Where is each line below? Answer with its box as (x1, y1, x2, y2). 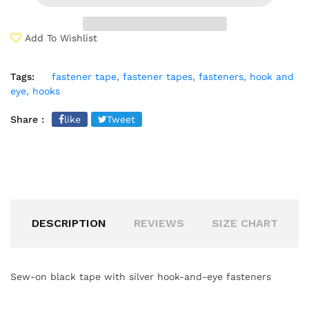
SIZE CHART (211, 216, 278, 230)
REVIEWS (133, 216, 184, 230)
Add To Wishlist (25, 32, 97, 43)
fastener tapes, (123, 70, 195, 82)
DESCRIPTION (31, 216, 106, 230)
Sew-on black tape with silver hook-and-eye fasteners (10, 270, 271, 282)
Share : (10, 113, 44, 125)
